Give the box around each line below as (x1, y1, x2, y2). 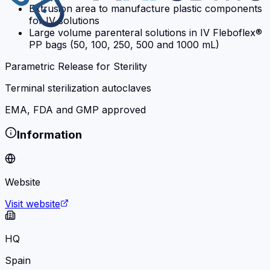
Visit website (5, 198, 60, 210)
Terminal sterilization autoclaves (5, 81, 151, 94)
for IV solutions (29, 14, 99, 27)
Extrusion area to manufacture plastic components (29, 2, 262, 14)
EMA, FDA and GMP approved (5, 103, 146, 116)
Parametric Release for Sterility (5, 60, 147, 72)
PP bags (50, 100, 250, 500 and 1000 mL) (29, 38, 219, 51)
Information (17, 128, 82, 142)
